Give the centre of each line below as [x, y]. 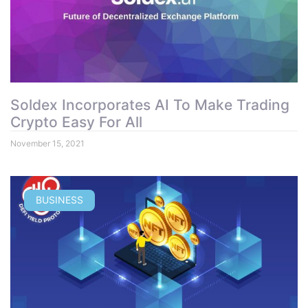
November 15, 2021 [47, 143]
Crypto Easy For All [76, 122]
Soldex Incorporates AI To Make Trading [150, 105]
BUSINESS [59, 200]
